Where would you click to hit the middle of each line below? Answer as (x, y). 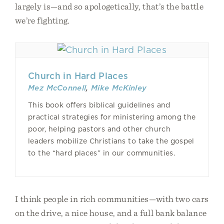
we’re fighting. (42, 20)
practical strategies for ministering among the (112, 117)
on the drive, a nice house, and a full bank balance (111, 213)
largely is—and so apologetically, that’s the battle (109, 6)
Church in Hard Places (78, 76)
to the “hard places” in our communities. (101, 153)
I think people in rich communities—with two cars (112, 199)
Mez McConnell (57, 88)
